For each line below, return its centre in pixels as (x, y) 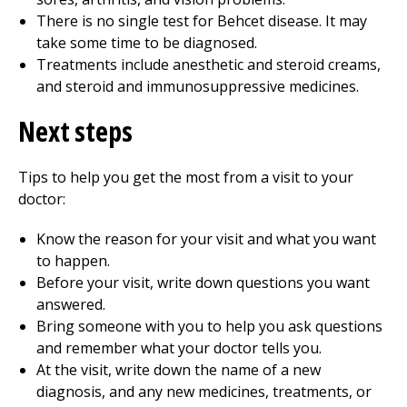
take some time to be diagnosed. (147, 43)
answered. (71, 304)
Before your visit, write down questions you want (203, 283)
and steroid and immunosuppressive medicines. (198, 86)
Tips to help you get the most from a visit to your (186, 177)
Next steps (75, 131)
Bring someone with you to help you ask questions (209, 326)
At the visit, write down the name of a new (179, 370)
